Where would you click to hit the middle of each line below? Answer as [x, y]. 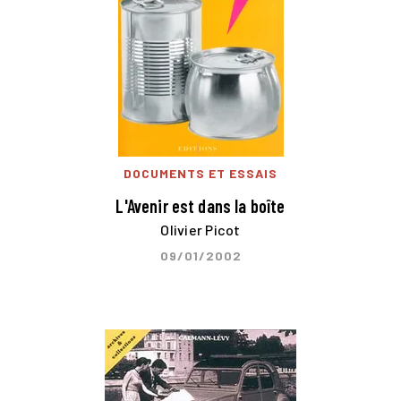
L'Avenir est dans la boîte [200, 205]
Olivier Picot [200, 230]
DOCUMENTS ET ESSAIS [200, 173]
